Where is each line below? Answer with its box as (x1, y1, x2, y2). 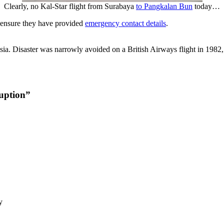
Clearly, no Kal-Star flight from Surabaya (4, 1, 136, 10)
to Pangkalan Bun (136, 1, 192, 10)
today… (192, 1, 220, 10)
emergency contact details (85, 18, 166, 27)
